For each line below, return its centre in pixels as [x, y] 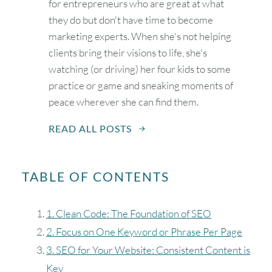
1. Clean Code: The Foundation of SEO [129, 214]
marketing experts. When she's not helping [140, 36]
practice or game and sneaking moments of [141, 86]
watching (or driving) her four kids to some [140, 69]
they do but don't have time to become [131, 20]
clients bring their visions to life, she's [128, 53]
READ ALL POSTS [90, 129]
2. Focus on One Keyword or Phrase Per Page [144, 232]
